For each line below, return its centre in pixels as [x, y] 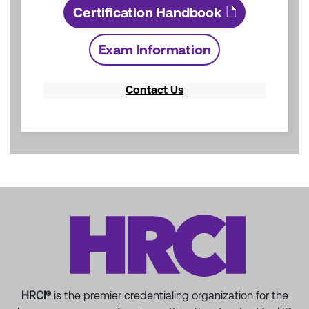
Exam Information [154, 50]
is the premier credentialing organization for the [169, 296]
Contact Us [154, 90]
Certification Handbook [147, 13]
